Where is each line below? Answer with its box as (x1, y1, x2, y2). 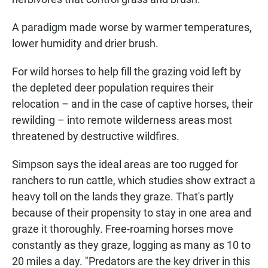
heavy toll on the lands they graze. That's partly (12, 190, 234, 203)
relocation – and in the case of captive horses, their (12, 98, 253, 111)
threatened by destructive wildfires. (12, 130, 179, 143)
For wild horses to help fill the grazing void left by (12, 65, 241, 78)
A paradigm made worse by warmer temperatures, (12, 21, 252, 34)
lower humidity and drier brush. (12, 37, 159, 50)
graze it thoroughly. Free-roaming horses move (12, 223, 233, 236)
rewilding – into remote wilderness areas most (12, 114, 232, 127)
